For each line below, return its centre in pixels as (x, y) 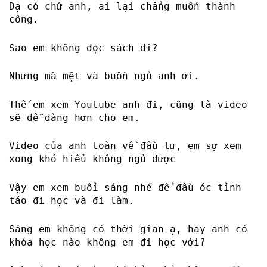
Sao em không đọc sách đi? (83, 48)
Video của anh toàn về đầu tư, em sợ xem (125, 146)
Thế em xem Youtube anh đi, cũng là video (128, 104)
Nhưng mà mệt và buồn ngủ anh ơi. (104, 76)
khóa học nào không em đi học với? (107, 242)
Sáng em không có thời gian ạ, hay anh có (128, 229)
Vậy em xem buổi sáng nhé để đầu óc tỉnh (125, 187)
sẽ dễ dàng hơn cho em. (74, 117)
